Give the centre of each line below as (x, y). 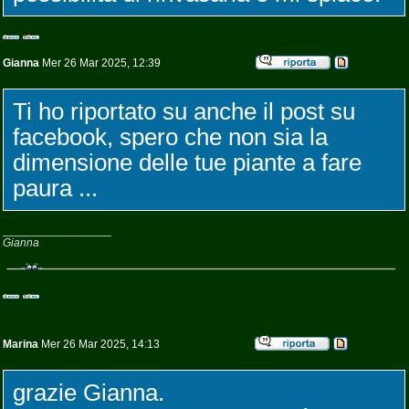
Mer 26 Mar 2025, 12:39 (100, 63)
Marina (21, 344)
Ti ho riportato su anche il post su (184, 111)
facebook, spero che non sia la (170, 137)
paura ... (55, 188)
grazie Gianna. (89, 393)
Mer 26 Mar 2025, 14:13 (99, 344)
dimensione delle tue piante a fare (187, 163)
